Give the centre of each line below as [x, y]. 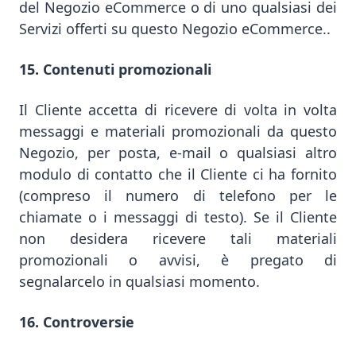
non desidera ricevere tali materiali [178, 238]
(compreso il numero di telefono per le [178, 195]
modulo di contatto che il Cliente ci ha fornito [178, 174]
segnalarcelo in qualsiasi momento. [139, 281]
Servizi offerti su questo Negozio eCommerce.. [175, 29]
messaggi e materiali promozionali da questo [178, 131]
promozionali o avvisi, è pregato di [178, 260]
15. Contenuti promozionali [115, 69]
